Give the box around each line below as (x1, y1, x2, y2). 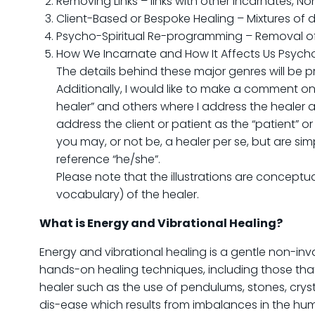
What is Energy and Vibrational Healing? (39, 215, 283, 231)
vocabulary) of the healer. (56, 186, 199, 202)
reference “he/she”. (56, 151, 160, 167)
